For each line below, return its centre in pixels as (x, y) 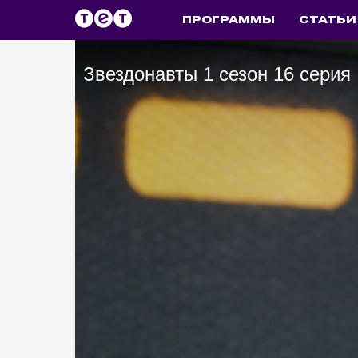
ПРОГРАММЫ (229, 20)
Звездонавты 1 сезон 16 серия (217, 74)
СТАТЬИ (328, 20)
